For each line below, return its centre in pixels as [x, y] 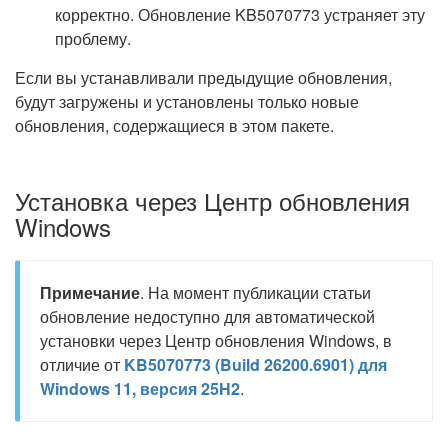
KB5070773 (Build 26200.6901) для [255, 364]
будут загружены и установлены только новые [187, 101]
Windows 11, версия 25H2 [140, 388]
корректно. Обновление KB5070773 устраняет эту [240, 14]
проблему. [93, 38]
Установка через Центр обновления [212, 200]
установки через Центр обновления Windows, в [216, 340]
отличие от [82, 364]
